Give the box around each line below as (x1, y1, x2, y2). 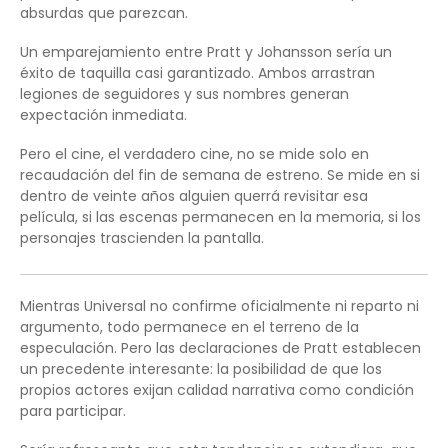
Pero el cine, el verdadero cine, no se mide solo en (20, 143, 369, 164)
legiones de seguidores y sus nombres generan (20, 83, 349, 104)
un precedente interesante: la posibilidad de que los (20, 358, 382, 379)
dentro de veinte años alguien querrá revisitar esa (20, 185, 368, 206)
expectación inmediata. (20, 104, 187, 125)
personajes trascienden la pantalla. (20, 227, 264, 248)
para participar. (20, 400, 126, 421)
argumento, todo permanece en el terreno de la (20, 316, 359, 337)
